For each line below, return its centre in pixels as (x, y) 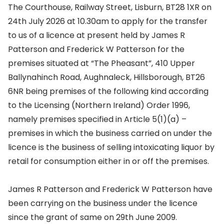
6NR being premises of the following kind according (108, 91)
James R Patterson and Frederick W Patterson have (110, 189)
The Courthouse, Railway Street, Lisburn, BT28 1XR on (110, 7)
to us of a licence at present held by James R (96, 35)
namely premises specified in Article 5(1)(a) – (97, 119)
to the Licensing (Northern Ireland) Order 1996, (99, 105)
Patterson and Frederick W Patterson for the (96, 49)
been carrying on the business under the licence (103, 203)
